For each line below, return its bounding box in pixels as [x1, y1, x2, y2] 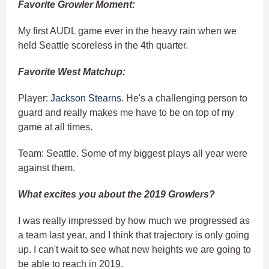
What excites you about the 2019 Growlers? [18, 189, 215, 200]
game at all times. [18, 122, 92, 133]
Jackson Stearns [50, 93, 121, 104]
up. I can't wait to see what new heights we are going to [18, 244, 251, 255]
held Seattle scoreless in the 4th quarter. [18, 40, 188, 51]
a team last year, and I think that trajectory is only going [18, 230, 249, 241]
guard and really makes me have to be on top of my [18, 107, 234, 118]
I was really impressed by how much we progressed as [18, 216, 250, 226]
